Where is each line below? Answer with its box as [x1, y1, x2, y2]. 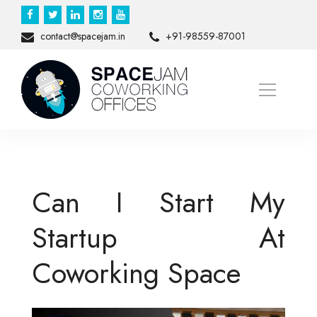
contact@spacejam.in [38, 29, 125, 44]
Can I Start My [32, 182, 285, 223]
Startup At [32, 217, 285, 258]
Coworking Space [32, 253, 241, 294]
